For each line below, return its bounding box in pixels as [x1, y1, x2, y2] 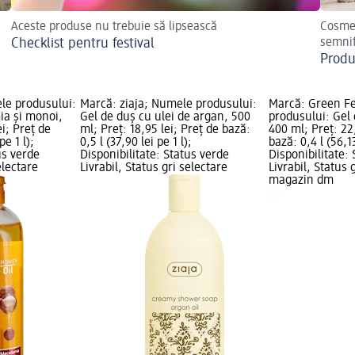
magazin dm [269, 174, 334, 188]
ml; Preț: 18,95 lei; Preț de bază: [79, 124, 250, 137]
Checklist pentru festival [11, 36, 155, 52]
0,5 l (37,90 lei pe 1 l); [79, 136, 192, 150]
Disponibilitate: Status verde [79, 149, 229, 162]
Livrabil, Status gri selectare [79, 162, 227, 175]
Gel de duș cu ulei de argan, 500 [79, 111, 250, 124]
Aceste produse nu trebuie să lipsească [11, 21, 217, 34]
